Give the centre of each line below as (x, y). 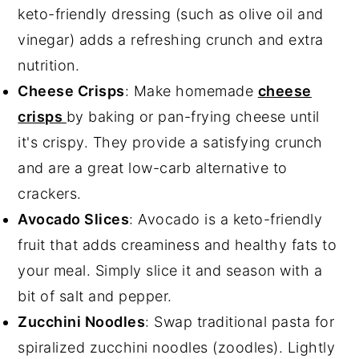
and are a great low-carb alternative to (153, 167)
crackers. (50, 193)
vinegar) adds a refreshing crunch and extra (171, 39)
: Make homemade (191, 91)
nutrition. (49, 65)
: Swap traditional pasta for (240, 321)
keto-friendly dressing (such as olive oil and (171, 14)
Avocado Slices (74, 219)
